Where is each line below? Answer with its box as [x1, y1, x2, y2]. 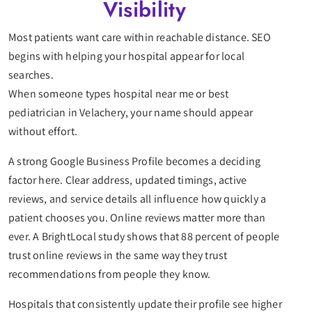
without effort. [8, 124, 80, 139]
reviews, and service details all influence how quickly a [8, 192, 267, 207]
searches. [8, 68, 56, 83]
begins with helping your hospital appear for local [8, 49, 245, 64]
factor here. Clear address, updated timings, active [8, 173, 247, 188]
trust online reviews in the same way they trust [8, 248, 228, 263]
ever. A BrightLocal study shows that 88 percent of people [8, 229, 280, 244]
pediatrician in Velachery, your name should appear [8, 105, 253, 120]
